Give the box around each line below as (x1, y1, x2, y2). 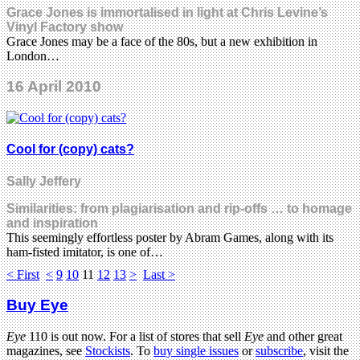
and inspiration (6, 215, 98, 230)
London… (6, 48, 59, 63)
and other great (267, 329, 342, 344)
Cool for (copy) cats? (6, 142, 134, 157)
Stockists (85, 344, 130, 358)
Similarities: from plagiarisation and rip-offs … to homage (6, 201, 352, 215)
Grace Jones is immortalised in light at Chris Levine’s (6, 5, 328, 19)
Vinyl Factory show (6, 19, 123, 34)
